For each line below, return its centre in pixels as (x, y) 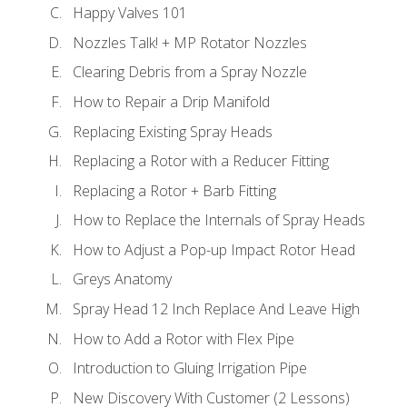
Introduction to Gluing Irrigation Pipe (190, 368)
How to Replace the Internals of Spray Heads (219, 220)
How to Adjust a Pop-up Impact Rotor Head (214, 249)
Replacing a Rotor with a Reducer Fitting (201, 161)
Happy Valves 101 (130, 13)
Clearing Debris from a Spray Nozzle (190, 72)
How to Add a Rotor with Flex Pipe (184, 338)
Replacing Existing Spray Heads (173, 131)
